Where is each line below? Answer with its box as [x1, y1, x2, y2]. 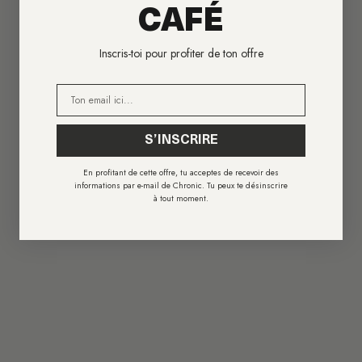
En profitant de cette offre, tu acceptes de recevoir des [83, 166, 279, 179]
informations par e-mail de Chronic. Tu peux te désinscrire [74, 179, 288, 192]
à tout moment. [154, 192, 208, 204]
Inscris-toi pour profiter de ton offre [99, 44, 263, 61]
